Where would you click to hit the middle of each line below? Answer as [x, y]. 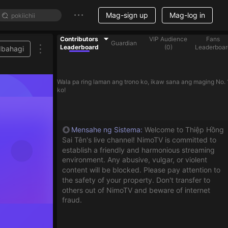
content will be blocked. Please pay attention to [141, 169]
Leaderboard [79, 47]
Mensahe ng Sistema [106, 129]
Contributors [79, 39]
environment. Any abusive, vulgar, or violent [135, 160]
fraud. [72, 200]
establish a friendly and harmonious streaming [138, 150]
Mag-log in [187, 15]
